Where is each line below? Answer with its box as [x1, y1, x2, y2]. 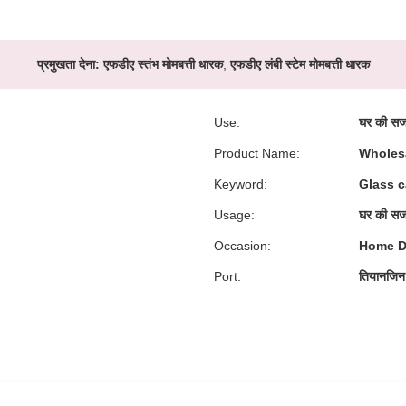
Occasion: [214, 238, 271, 253]
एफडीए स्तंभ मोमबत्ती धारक [102, 57, 223, 72]
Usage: [214, 208, 255, 222]
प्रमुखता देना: [36, 57, 100, 72]
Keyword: [214, 177, 267, 191]
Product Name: [214, 146, 300, 160]
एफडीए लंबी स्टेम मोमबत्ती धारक [229, 57, 370, 72]
